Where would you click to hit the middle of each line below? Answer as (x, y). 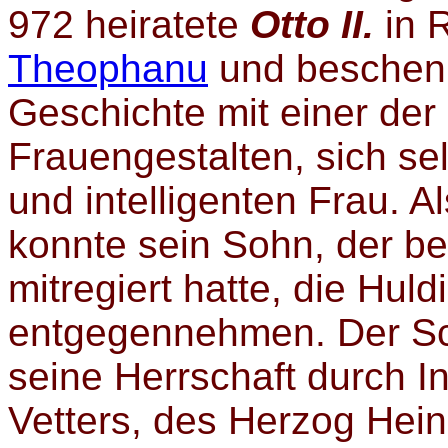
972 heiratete (129, 25)
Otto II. (312, 25)
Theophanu (108, 69)
